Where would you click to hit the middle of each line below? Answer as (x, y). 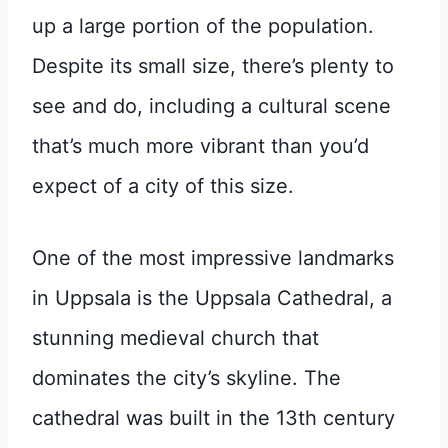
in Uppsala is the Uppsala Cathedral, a (212, 297)
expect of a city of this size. (163, 185)
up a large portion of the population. (203, 25)
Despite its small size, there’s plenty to (213, 65)
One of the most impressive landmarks (213, 257)
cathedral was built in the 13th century (213, 417)
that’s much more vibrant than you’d (200, 145)
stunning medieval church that (175, 337)
